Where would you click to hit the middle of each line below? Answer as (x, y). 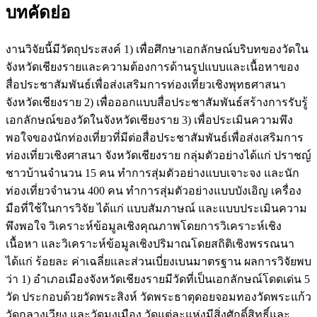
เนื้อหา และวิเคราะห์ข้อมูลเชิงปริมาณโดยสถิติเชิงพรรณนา (150, 244)
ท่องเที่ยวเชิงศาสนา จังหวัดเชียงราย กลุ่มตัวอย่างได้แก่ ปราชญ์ (158, 156)
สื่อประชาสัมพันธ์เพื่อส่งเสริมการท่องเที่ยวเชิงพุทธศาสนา (146, 85)
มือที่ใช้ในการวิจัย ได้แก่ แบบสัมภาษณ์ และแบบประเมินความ (156, 209)
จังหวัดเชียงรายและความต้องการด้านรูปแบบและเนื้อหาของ (152, 67)
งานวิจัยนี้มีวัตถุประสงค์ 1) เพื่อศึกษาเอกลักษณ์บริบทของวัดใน (157, 50)
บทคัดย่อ (38, 13)
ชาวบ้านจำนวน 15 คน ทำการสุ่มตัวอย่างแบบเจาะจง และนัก (152, 173)
